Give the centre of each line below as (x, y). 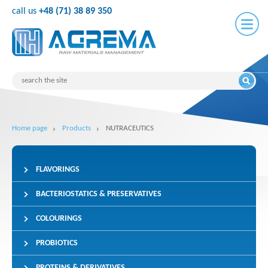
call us (25, 11)
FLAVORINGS (58, 170)
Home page (30, 128)
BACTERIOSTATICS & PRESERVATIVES (99, 194)
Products (77, 128)
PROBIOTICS (57, 243)
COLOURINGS (59, 219)
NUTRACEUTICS (130, 128)
